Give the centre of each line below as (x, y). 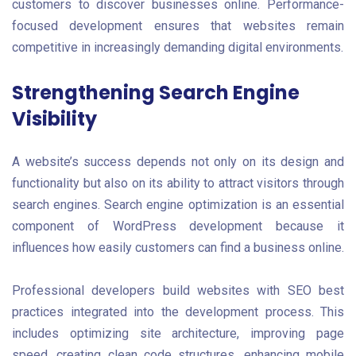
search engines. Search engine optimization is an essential (178, 205)
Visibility (54, 119)
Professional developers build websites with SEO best (178, 290)
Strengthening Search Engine (156, 93)
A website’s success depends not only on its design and (178, 162)
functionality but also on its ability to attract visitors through (178, 184)
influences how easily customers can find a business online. (178, 248)
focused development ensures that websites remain (178, 25)
